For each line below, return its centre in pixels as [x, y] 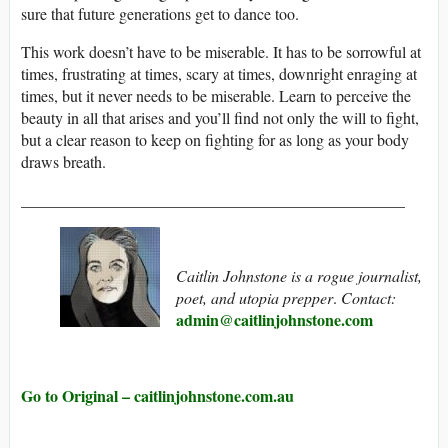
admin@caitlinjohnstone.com [274, 320]
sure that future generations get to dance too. [160, 14]
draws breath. [63, 162]
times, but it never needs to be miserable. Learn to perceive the [216, 96]
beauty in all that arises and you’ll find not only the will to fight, [220, 118]
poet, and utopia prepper [254, 298]
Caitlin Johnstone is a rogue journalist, [299, 276]
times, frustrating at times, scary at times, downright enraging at [219, 74]
